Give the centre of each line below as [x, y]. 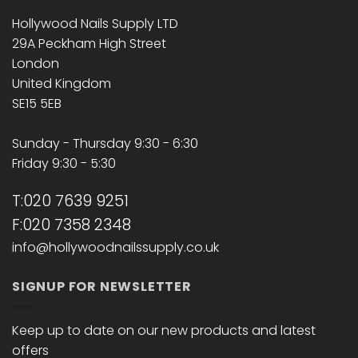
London [36, 63]
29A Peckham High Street [89, 43]
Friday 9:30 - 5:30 [64, 163]
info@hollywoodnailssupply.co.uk [115, 248]
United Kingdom [62, 83]
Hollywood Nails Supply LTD [95, 23]
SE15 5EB [37, 103]
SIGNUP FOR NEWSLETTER [102, 287]
